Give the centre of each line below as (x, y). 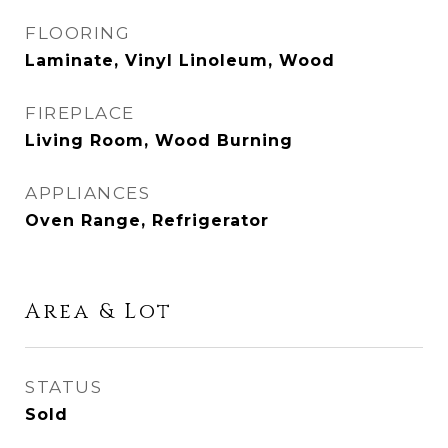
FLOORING (77, 33)
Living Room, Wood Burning (159, 140)
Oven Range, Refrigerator (147, 220)
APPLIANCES (87, 193)
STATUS (63, 387)
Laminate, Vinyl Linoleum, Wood (180, 60)
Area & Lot (99, 312)
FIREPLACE (80, 113)
